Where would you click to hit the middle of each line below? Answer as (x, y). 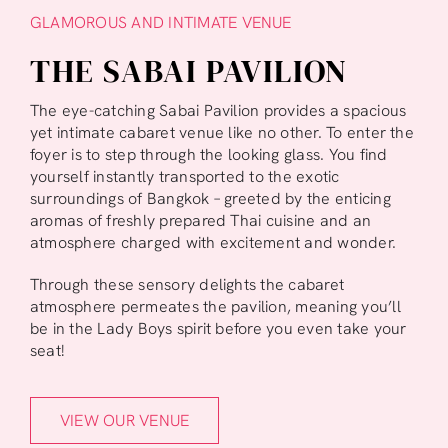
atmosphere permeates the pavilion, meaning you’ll (215, 306)
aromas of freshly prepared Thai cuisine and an (200, 220)
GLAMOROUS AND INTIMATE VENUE (160, 22)
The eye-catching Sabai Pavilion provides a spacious (218, 110)
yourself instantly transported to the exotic (184, 176)
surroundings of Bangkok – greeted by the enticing (210, 198)
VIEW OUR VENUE (124, 420)
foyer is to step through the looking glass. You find (208, 154)
